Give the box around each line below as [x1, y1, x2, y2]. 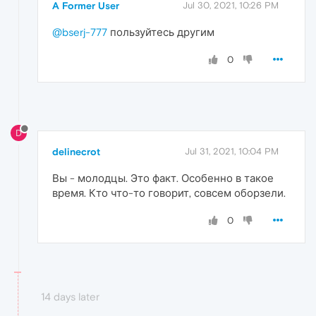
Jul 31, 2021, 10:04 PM [185, 146, 279, 157]
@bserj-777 [52, 25, 107, 38]
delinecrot [52, 146, 100, 158]
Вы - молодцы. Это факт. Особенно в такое [52, 172, 274, 185]
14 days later [41, 291, 99, 303]
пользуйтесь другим [107, 25, 214, 38]
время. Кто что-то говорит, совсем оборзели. [52, 187, 286, 200]
